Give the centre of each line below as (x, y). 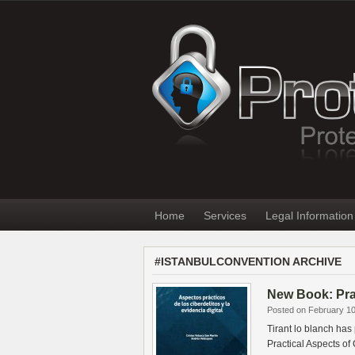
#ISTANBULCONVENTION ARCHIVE (248, 261)
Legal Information (309, 216)
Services (225, 216)
